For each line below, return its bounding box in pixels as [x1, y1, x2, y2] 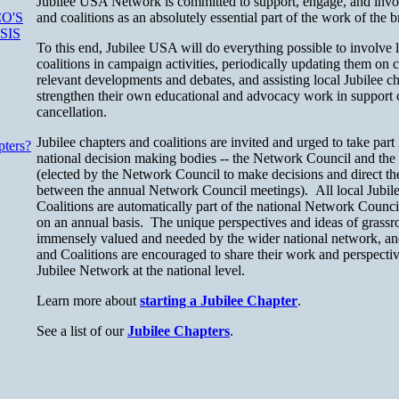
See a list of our [37, 322, 127, 338]
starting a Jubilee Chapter [140, 292, 297, 308]
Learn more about [37, 292, 140, 308]
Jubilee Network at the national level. [37, 262, 245, 278]
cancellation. [37, 103, 114, 119]
